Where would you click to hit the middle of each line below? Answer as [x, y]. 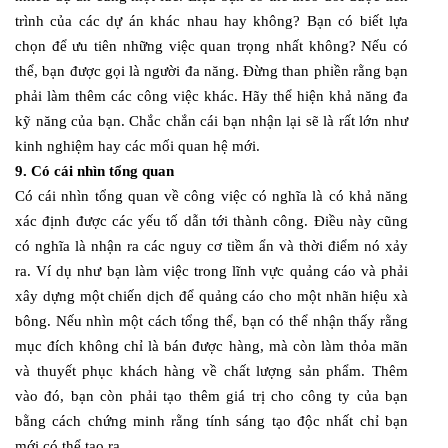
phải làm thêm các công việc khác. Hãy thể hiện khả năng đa [211, 95]
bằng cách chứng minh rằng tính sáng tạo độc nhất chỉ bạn [211, 420]
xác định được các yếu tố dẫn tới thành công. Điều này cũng [211, 220]
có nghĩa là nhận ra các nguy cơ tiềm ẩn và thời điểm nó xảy [211, 245]
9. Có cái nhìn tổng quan [94, 170]
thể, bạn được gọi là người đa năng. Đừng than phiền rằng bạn [211, 70]
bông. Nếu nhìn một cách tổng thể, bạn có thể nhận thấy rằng [211, 320]
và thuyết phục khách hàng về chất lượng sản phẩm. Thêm [211, 370]
